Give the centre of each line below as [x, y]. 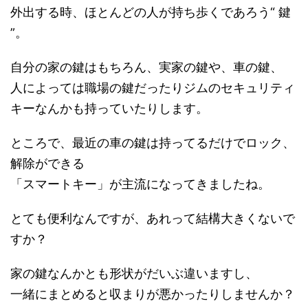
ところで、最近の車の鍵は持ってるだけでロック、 [153, 143]
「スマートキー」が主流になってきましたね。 [140, 184]
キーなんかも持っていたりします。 [109, 108]
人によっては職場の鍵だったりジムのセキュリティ [153, 88]
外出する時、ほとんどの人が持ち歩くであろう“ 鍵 [151, 12]
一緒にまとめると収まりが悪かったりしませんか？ [153, 294]
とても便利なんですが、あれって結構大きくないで [153, 218]
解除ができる [47, 163]
